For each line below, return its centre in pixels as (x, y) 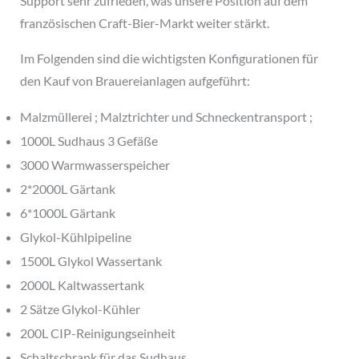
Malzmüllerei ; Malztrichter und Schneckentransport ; (166, 116)
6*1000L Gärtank (67, 212)
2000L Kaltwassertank (82, 284)
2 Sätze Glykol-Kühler (80, 309)
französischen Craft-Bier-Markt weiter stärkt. (144, 22)
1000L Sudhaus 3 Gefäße (89, 140)
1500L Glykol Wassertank (91, 260)
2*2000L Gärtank (67, 188)
